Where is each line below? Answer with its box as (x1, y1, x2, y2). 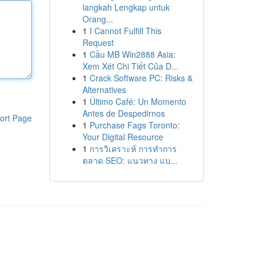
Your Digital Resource (82, 131, 163, 143)
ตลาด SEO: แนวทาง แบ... (82, 154, 177, 166)
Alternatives (82, 84, 126, 95)
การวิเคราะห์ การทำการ (89, 143, 177, 154)
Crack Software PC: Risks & (89, 72, 193, 84)
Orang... (82, 13, 113, 25)
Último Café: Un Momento (89, 95, 186, 107)
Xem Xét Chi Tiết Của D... (82, 60, 179, 72)
